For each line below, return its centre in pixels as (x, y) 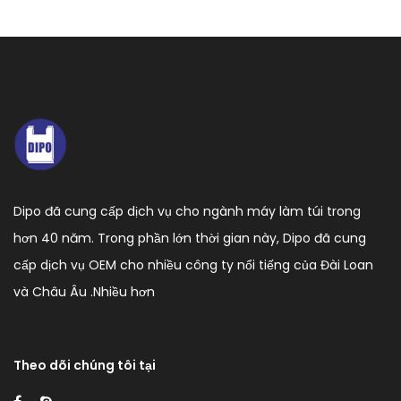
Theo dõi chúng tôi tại (85, 365)
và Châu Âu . (53, 292)
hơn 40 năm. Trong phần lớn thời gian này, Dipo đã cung (190, 238)
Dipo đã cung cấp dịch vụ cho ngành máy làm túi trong (187, 211)
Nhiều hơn (124, 292)
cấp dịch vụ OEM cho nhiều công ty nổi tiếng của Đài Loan (193, 265)
